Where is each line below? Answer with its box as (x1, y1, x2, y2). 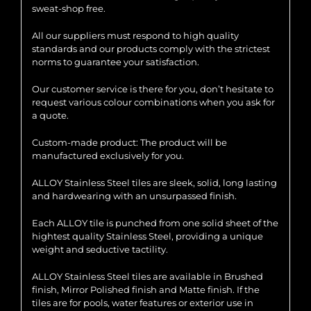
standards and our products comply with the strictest (32, 43, 270, 55)
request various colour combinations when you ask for (32, 96, 275, 108)
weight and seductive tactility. (32, 244, 168, 255)
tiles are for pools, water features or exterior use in (32, 297, 253, 309)
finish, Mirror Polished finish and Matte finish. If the (32, 284, 260, 296)
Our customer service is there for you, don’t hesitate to (32, 83, 274, 95)
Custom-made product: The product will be (32, 137, 227, 149)
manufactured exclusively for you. (32, 150, 184, 162)
